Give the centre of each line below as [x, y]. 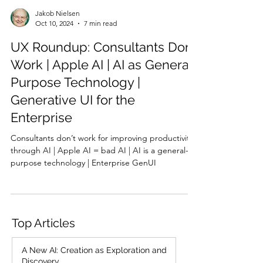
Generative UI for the [73, 119]
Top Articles [43, 242]
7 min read [100, 42]
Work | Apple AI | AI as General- [104, 83]
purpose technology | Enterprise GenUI [83, 181]
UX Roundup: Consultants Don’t [104, 66]
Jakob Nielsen [58, 32]
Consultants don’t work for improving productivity [102, 157]
